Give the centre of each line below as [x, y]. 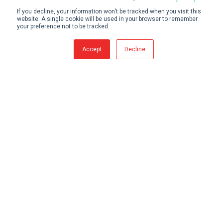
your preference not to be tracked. [63, 26]
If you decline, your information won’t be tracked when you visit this [109, 11]
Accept [92, 49]
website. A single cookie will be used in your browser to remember [107, 19]
